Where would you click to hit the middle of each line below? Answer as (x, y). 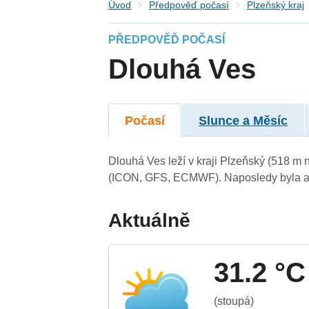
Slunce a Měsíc (243, 120)
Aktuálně (150, 220)
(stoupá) (234, 301)
